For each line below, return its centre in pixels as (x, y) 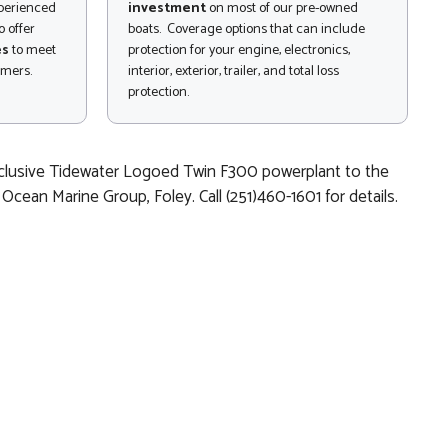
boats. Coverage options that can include (246, 30)
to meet (32, 51)
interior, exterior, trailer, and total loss (233, 72)
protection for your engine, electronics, (239, 51)
